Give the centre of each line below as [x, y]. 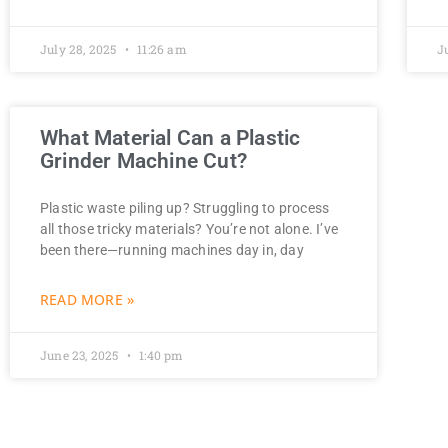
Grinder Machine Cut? [143, 160]
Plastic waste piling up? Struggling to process [185, 207]
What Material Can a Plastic [170, 137]
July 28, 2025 [80, 48]
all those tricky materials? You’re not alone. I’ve [189, 228]
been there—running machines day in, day [172, 249]
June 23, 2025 [81, 354]
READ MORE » [87, 299]
